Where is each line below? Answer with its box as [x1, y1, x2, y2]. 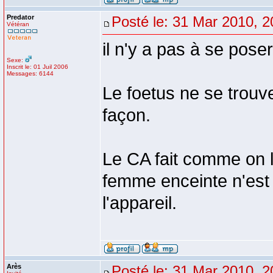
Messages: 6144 [7, 70, 54, 77]
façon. [102, 105, 151, 125]
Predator [7, 13, 34, 21]
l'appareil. [102, 193, 177, 213]
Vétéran [7, 21, 29, 27]
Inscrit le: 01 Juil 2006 [7, 63, 68, 70]
